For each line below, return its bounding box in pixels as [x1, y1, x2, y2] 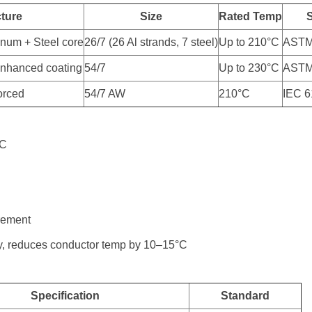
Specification [31, 290, 100, 302]
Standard [221, 290, 270, 302]
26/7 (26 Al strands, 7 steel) [84, 36, 219, 48]
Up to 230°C [219, 62, 280, 74]
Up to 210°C [219, 36, 280, 48]
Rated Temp [219, 10, 283, 22]
